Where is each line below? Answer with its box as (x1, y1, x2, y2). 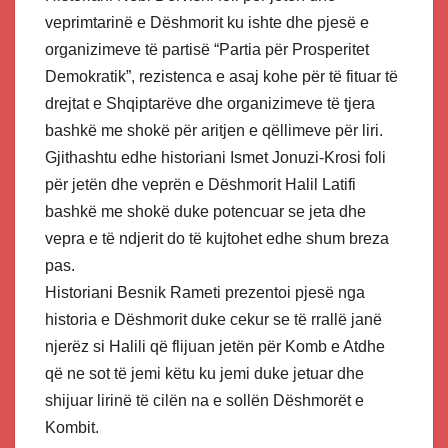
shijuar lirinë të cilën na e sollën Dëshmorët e (45, 391, 364, 409)
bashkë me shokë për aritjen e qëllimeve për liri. (45, 121, 383, 139)
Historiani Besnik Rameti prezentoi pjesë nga (45, 283, 365, 301)
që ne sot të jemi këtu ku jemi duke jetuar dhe (45, 364, 364, 382)
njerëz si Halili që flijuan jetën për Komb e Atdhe (45, 337, 385, 355)
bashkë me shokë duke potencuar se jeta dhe (45, 202, 366, 220)
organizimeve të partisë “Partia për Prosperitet (45, 40, 369, 58)
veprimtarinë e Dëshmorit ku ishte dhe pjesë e (45, 13, 369, 31)
